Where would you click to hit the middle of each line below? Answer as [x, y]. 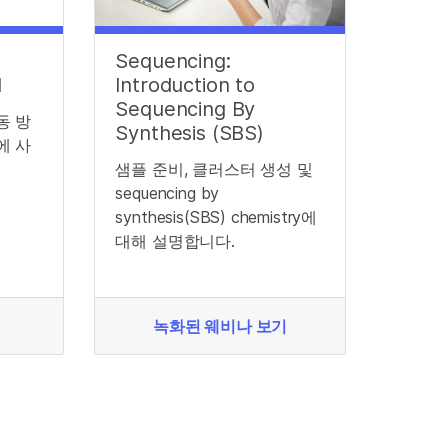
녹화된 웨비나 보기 [220, 326]
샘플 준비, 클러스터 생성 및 [214, 169]
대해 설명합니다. [175, 241]
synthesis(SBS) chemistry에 [216, 217]
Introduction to [185, 85]
